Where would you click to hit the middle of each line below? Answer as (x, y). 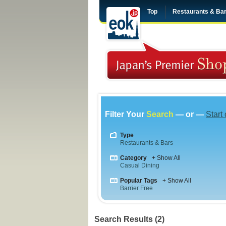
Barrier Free (136, 188)
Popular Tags (139, 181)
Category (133, 158)
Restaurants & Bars (147, 143)
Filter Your (126, 114)
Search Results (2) (129, 219)
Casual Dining (140, 165)
